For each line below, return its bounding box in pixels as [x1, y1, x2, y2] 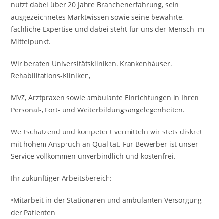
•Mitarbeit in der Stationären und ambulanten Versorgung [11, 196, 202, 205]
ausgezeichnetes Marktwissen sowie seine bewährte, [11, 12, 184, 22]
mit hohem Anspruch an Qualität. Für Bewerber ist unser [11, 139, 198, 149]
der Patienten [11, 208, 56, 217]
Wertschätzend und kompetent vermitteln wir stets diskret [11, 127, 203, 136]
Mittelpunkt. [11, 37, 51, 46]
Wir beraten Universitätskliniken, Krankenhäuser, [11, 59, 172, 68]
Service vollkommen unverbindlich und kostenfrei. [11, 152, 176, 161]
